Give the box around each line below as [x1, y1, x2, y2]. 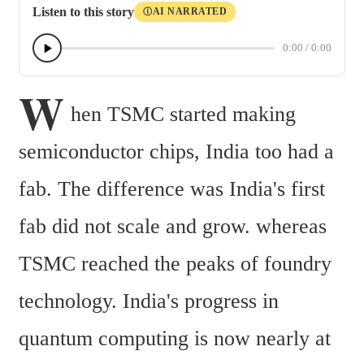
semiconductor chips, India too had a [19, 140, 334, 164]
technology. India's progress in [19, 289, 279, 314]
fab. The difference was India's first [19, 177, 325, 201]
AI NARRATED [152, 6, 227, 18]
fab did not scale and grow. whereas [19, 214, 327, 239]
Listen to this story [32, 4, 134, 19]
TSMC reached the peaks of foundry [19, 252, 331, 276]
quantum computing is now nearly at [19, 327, 331, 351]
